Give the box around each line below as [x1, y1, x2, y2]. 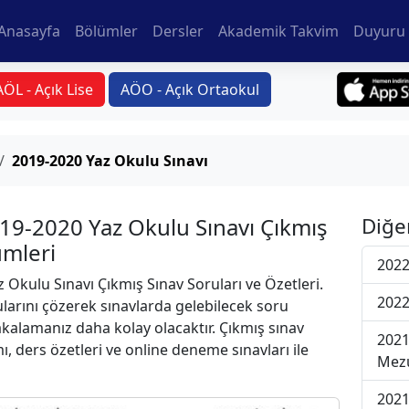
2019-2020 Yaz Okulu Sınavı [12, 151, 208, 171]
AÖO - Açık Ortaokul [121, 79, 259, 100]
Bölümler [75, 20, 138, 41]
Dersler [152, 20, 204, 41]
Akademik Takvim [218, 20, 339, 41]
